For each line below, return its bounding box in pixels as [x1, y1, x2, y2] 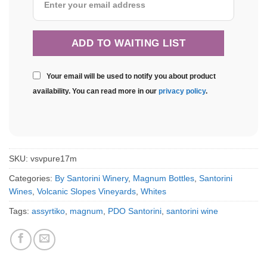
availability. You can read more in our [33, 87, 159, 96]
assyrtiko [32, 206, 65, 216]
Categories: [9, 173, 55, 184]
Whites [141, 187, 166, 197]
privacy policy [159, 87, 206, 96]
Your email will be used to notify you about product [46, 72, 216, 81]
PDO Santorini [108, 206, 162, 216]
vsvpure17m [30, 154, 77, 164]
